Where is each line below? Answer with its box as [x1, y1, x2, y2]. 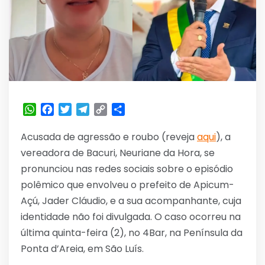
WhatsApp [36, 102, 86, 116]
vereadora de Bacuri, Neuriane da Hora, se [21, 146, 215, 160]
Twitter [72, 102, 105, 116]
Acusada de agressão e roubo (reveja [21, 130, 197, 144]
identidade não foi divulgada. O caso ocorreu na [21, 209, 241, 224]
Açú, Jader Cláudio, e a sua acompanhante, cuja [21, 193, 241, 208]
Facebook [54, 102, 101, 116]
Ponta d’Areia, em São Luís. [21, 241, 144, 256]
